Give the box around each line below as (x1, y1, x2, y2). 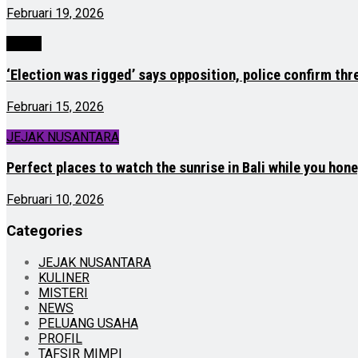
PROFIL (38, 330, 82, 346)
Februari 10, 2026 (6, 192, 104, 208)
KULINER (38, 269, 89, 285)
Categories (6, 221, 82, 240)
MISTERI (38, 284, 88, 300)
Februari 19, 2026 (6, 6, 104, 22)
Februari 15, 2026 (6, 98, 104, 114)
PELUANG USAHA (38, 315, 138, 331)
